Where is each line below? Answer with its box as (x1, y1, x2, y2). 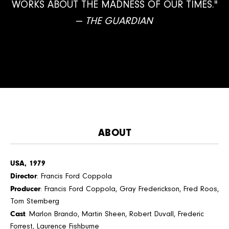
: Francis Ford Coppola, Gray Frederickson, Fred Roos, (40, 185, 219, 194)
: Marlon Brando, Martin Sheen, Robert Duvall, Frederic (25, 210, 204, 219)
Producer (10, 184, 40, 194)
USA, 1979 (10, 158, 45, 168)
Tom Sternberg (10, 197, 59, 206)
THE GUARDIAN (85, 15, 153, 27)
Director (10, 171, 37, 181)
